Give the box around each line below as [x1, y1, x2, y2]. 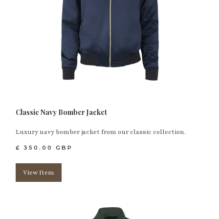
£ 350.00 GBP [16, 144, 73, 151]
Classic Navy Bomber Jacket [16, 107, 108, 117]
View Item [23, 168, 55, 176]
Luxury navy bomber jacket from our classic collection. [16, 128, 186, 136]
